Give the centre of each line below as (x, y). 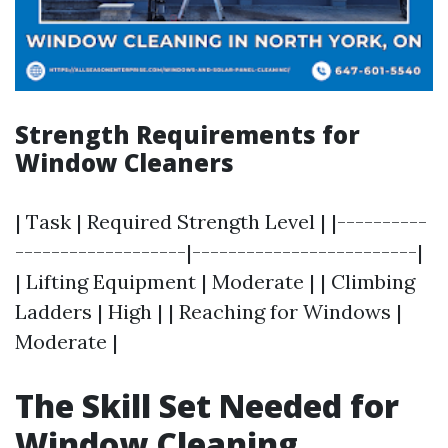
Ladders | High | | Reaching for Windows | (208, 311)
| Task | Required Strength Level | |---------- (221, 221)
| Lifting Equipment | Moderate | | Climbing (215, 281)
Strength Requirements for (187, 134)
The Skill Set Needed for (207, 405)
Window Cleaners (124, 162)
